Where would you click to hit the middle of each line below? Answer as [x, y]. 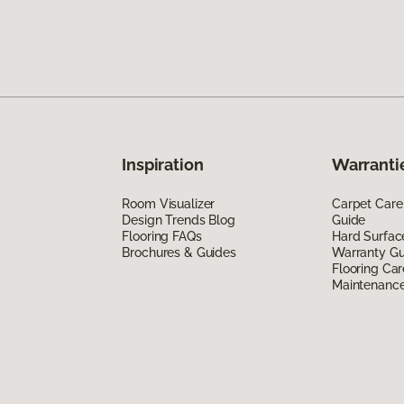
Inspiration [163, 164]
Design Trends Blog [179, 220]
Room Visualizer [169, 203]
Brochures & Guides [179, 252]
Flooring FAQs [162, 236]
